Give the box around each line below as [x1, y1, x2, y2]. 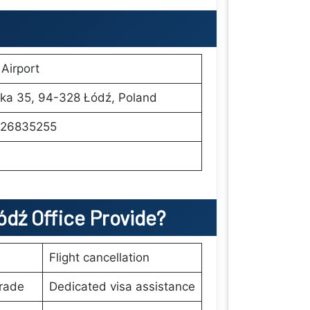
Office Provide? [31, 205, 165, 230]
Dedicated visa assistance [48, 280, 195, 293]
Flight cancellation [48, 250, 149, 264]
